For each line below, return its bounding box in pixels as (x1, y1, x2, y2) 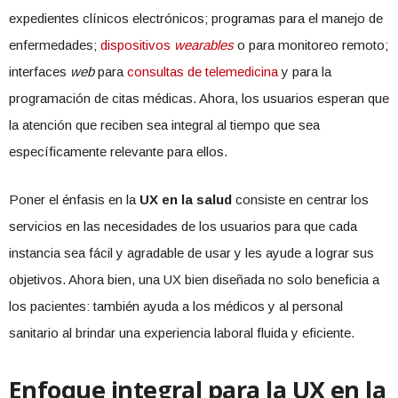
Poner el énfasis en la (9, 192, 139, 208)
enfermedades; (9, 37, 100, 53)
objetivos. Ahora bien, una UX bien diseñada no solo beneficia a (9, 272, 379, 288)
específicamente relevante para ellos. (9, 144, 227, 160)
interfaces (9, 64, 70, 80)
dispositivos (100, 37, 174, 53)
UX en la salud (139, 192, 232, 208)
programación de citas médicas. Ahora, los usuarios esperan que (9, 91, 389, 107)
